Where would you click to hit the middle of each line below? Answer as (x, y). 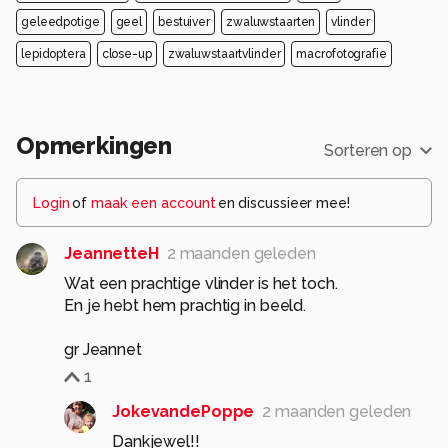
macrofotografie (341, 54)
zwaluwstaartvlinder (224, 54)
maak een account (153, 203)
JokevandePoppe (183, 412)
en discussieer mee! (283, 203)
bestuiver (184, 22)
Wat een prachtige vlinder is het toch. (201, 284)
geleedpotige (60, 22)
